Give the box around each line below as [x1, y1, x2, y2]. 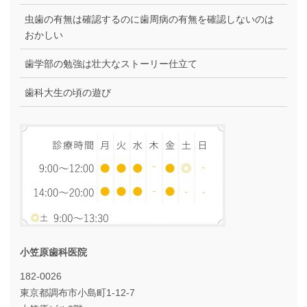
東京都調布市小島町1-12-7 [20, 286, 135, 298]
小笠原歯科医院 [20, 246, 87, 258]
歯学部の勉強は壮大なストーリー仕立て [25, 58, 198, 69]
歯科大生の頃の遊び [25, 86, 112, 98]
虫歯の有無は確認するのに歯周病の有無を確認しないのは [25, 13, 275, 25]
